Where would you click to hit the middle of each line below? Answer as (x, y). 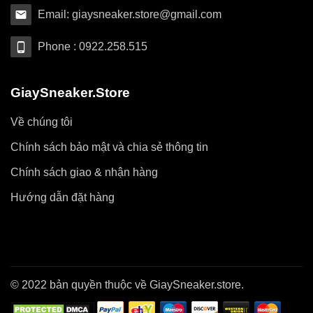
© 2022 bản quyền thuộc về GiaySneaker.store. (127, 285)
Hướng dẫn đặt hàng (63, 198)
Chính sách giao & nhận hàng (84, 173)
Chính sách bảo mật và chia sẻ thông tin (109, 147)
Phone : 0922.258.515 (93, 47)
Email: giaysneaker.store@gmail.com (130, 15)
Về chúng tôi (42, 122)
